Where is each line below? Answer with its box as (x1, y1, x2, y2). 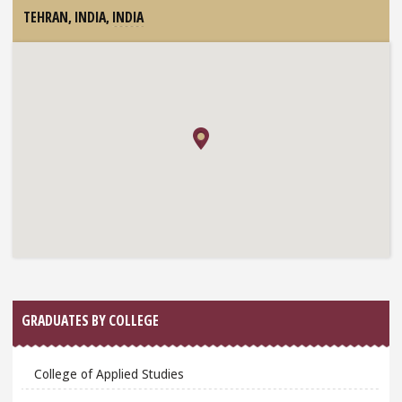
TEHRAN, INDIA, (23, 7, 112, 28)
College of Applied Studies (33, 364, 184, 382)
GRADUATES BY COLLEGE (22, 310, 160, 331)
